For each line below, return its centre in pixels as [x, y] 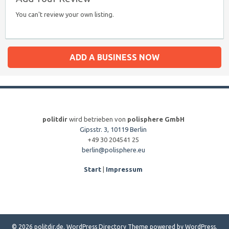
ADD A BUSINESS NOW [114, 57]
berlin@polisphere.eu [113, 150]
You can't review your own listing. [65, 14]
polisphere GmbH [156, 119]
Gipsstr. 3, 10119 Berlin [113, 129]
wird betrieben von [97, 119]
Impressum [124, 169]
